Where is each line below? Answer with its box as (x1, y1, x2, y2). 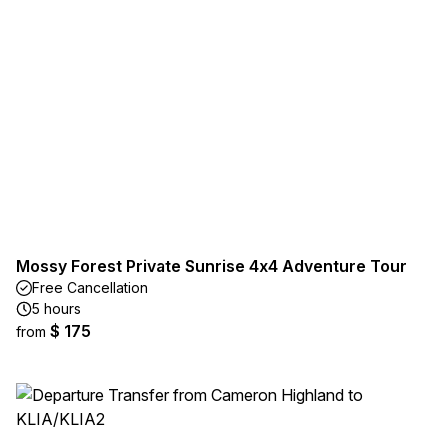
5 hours (32, 300, 81, 317)
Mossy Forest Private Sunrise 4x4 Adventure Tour (16, 256, 407, 276)
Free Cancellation (32, 279, 148, 296)
